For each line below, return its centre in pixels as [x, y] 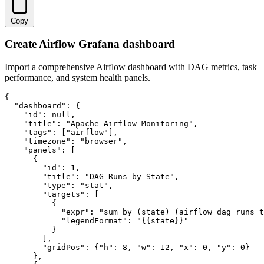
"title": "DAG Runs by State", [92, 176]
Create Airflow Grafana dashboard [90, 44]
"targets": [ [52, 194]
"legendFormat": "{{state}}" [97, 220]
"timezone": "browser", [66, 141]
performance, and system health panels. [77, 77]
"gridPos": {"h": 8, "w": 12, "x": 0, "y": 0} [127, 247]
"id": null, [40, 114]
